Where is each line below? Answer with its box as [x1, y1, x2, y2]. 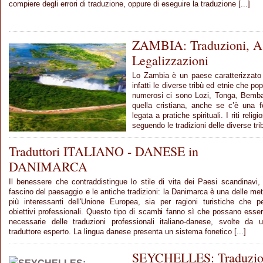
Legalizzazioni [132, 51, 208, 69]
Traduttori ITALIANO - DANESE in [9, 142, 198, 160]
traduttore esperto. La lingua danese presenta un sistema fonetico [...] [9, 227, 246, 236]
